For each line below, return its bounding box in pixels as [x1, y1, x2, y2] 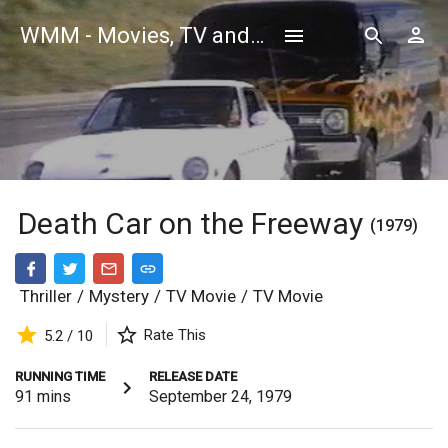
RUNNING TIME [15, 369, 105, 385]
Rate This [144, 326, 206, 345]
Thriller [20, 286, 72, 306]
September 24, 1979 [149, 387, 292, 407]
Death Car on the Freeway [18, 206, 370, 241]
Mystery [89, 286, 149, 306]
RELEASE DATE [149, 369, 237, 385]
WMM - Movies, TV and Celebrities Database [250, 22, 264, 48]
